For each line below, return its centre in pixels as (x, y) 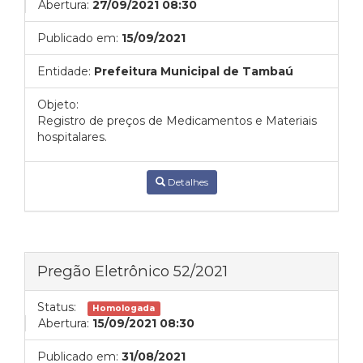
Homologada (124, 308)
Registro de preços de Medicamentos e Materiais (177, 121)
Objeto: (58, 105)
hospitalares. (72, 137)
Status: (57, 307)
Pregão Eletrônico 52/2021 (132, 271)
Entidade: (64, 71)
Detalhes (186, 182)
